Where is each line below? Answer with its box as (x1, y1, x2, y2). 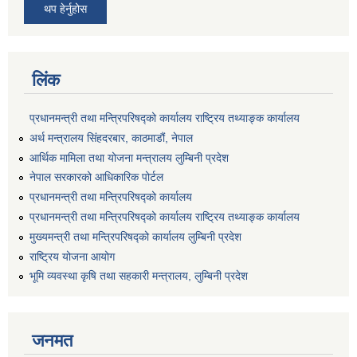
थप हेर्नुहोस (44, 2, 87, 16)
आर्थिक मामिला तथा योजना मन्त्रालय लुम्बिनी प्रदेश (29, 151, 229, 164)
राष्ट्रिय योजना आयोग (29, 249, 115, 263)
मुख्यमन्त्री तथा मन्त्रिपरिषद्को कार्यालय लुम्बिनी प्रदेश (29, 229, 241, 243)
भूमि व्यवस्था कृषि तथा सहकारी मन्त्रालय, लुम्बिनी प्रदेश (29, 269, 248, 283)
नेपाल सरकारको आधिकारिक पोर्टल (29, 171, 163, 184)
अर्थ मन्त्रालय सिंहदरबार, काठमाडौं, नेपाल (29, 131, 193, 144)
